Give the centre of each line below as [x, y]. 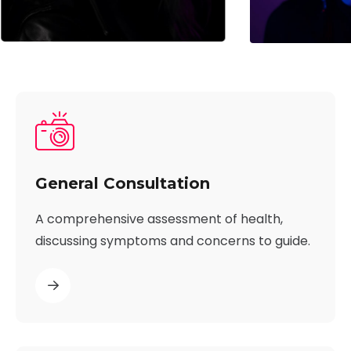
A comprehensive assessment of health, [159, 219]
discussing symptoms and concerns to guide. [173, 241]
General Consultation [123, 183]
